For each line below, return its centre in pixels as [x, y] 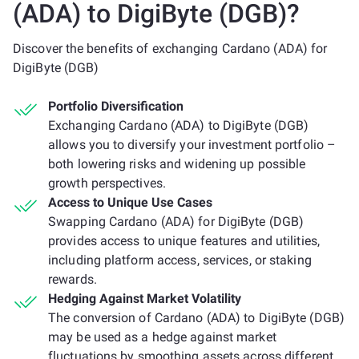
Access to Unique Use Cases [130, 202]
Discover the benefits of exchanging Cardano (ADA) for [170, 48]
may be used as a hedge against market [162, 337]
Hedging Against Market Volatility [145, 298]
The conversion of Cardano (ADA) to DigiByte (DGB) [196, 318]
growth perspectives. [107, 183]
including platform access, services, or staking [180, 260]
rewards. [73, 279]
